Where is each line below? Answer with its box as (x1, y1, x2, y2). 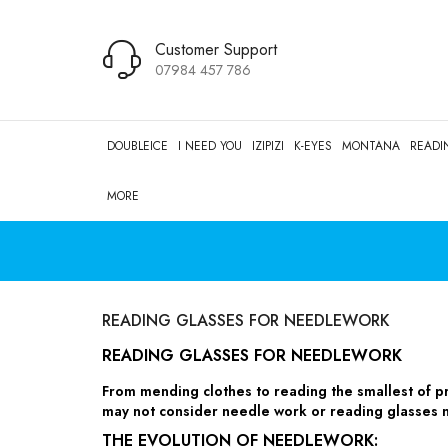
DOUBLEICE (107, 137, 168, 156)
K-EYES (294, 137, 332, 156)
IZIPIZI (252, 137, 284, 156)
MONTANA (342, 137, 400, 156)
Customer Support (155, 38, 277, 62)
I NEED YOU (178, 137, 242, 156)
